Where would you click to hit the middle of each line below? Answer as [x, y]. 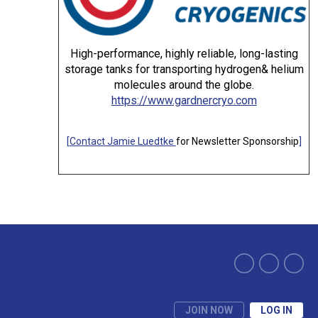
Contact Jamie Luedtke [122, 141]
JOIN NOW [209, 310]
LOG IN [276, 310]
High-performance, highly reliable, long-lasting [184, 54]
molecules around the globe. [184, 85]
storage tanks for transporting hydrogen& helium [184, 69]
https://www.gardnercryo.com [184, 100]
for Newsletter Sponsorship [237, 141]
